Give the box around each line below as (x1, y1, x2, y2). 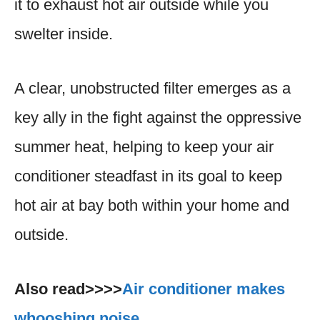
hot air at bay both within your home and (14, 196, 289, 214)
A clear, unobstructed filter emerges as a (14, 79, 291, 97)
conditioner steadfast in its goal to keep (14, 166, 282, 185)
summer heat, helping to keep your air (14, 137, 274, 156)
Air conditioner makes (122, 279, 285, 298)
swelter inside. (14, 24, 113, 43)
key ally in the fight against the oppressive (14, 108, 301, 126)
